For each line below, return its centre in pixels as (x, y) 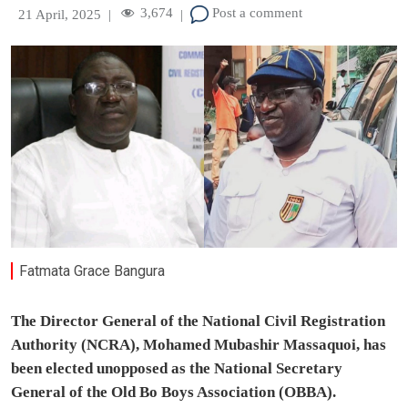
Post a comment (255, 13)
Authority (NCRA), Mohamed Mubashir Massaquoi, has (199, 345)
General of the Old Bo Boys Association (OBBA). (173, 393)
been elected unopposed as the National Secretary (177, 369)
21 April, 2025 (60, 14)
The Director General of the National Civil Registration (198, 321)
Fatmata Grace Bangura (92, 270)
